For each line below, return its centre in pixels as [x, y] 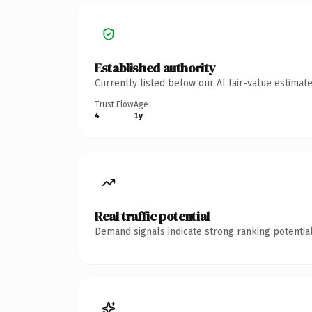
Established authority [155, 68]
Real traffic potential [152, 216]
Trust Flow [114, 104]
